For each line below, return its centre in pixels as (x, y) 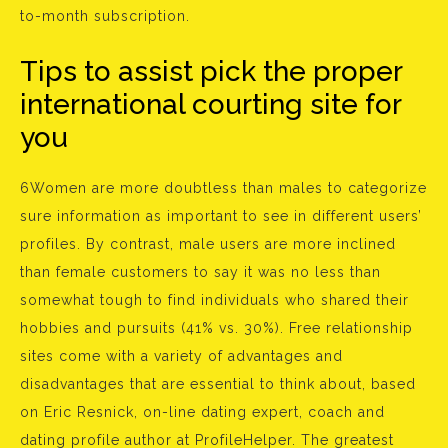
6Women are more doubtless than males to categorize (223, 188)
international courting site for (210, 104)
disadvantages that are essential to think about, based (218, 384)
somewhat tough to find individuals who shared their (214, 300)
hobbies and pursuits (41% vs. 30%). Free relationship (216, 328)
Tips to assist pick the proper (211, 71)
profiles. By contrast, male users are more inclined (208, 244)
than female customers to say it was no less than (200, 272)
